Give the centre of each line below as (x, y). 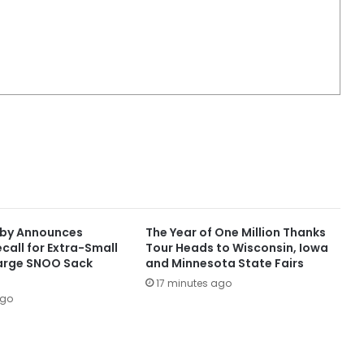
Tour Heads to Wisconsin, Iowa (236, 247)
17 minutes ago (193, 283)
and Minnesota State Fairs (224, 263)
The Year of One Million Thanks (235, 232)
